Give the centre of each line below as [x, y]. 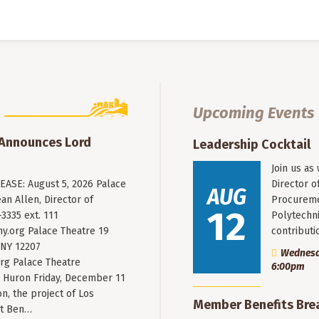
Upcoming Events [253, 113]
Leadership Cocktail [252, 145]
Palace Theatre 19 [67, 231]
